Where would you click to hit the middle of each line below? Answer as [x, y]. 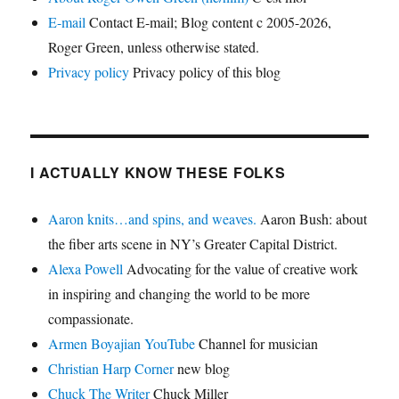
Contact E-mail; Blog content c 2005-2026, [209, 22]
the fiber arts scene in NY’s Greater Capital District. [193, 244]
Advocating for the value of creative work [241, 269]
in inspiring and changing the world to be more [179, 294]
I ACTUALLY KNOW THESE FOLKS [158, 173]
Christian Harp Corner [111, 369]
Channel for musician [257, 344]
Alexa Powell [86, 269]
